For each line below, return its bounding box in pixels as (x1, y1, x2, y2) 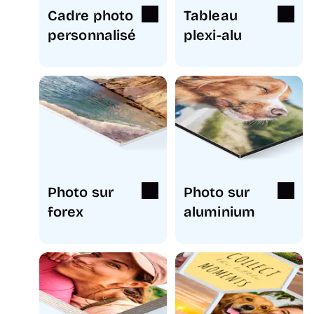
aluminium (184, 203, 256, 221)
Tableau (184, 6, 238, 24)
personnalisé (48, 26, 137, 43)
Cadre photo (48, 6, 134, 24)
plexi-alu (184, 26, 243, 43)
